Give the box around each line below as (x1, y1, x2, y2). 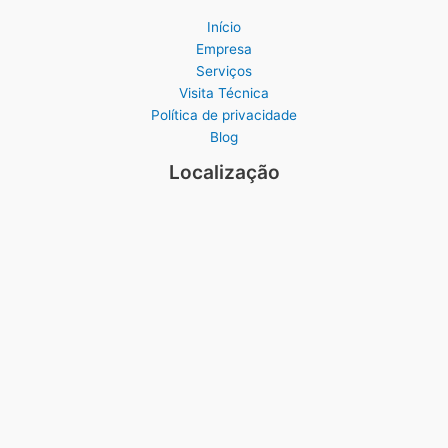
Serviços (196, 63, 252, 80)
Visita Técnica (179, 85, 269, 102)
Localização (168, 160, 280, 185)
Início (207, 19, 241, 36)
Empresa (196, 41, 252, 58)
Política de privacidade (151, 107, 297, 124)
